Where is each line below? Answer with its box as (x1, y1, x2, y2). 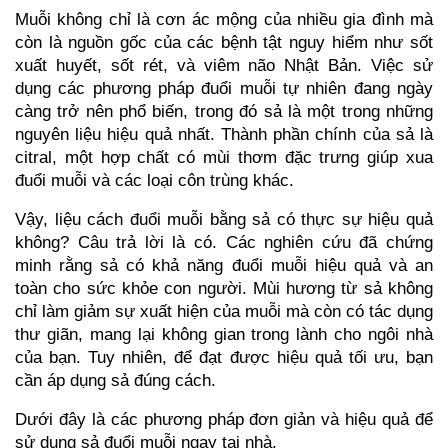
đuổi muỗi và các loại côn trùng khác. (15, 169, 294, 190)
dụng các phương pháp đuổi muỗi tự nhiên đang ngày (15, 77, 433, 98)
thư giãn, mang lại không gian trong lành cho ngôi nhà (15, 323, 433, 344)
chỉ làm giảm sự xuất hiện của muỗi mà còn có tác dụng (15, 300, 433, 321)
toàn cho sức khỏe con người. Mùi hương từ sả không (15, 277, 433, 298)
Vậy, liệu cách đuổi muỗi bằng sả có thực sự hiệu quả (15, 208, 433, 229)
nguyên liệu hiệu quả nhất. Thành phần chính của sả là (15, 123, 433, 144)
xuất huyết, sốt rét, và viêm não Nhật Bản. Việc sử (15, 54, 433, 75)
